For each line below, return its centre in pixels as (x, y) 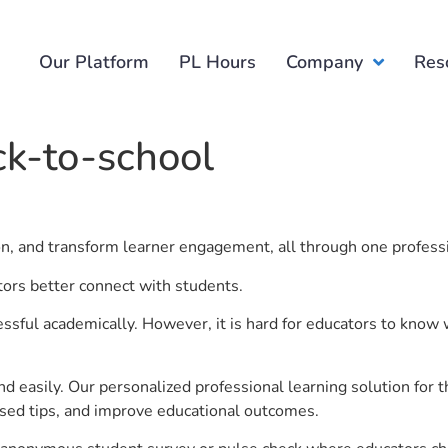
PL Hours (218, 61)
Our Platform (94, 61)
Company (325, 61)
